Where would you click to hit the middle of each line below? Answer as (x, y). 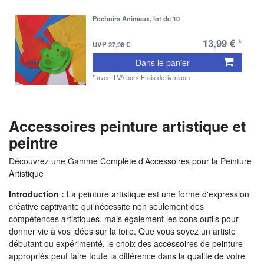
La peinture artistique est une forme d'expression (157, 194)
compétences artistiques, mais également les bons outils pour (124, 218)
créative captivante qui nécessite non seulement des (106, 206)
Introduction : (37, 194)
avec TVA (111, 77)
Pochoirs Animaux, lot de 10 (136, 18)
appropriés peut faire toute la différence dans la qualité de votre (127, 255)
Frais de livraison (166, 77)
